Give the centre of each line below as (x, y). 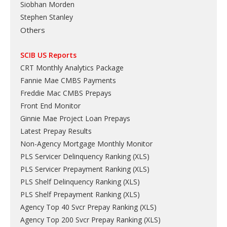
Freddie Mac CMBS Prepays (66, 93)
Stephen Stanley (47, 17)
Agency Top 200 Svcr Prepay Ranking (81, 220)
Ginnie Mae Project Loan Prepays (75, 118)
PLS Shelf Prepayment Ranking (71, 194)
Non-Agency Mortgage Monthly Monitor (86, 144)
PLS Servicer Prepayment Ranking (75, 169)
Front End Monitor (50, 106)
